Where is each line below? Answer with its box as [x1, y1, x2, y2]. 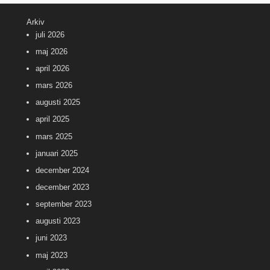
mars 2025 [36, 131, 72, 141]
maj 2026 [36, 46, 67, 56]
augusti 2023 [36, 216, 80, 226]
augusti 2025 [36, 98, 80, 107]
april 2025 [36, 115, 69, 124]
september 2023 [36, 199, 92, 209]
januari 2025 [36, 148, 78, 158]
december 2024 [36, 165, 89, 175]
